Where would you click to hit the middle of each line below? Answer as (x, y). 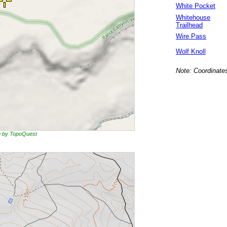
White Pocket (196, 6)
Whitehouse (193, 17)
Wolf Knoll (191, 51)
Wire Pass (191, 36)
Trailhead (189, 25)
